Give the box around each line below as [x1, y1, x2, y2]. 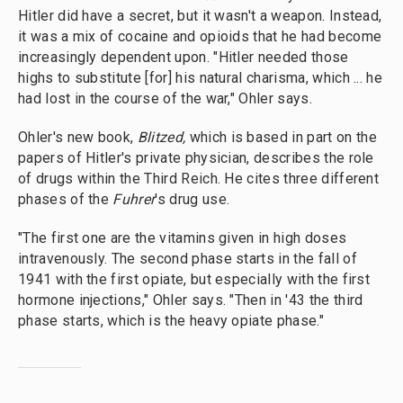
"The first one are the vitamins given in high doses [18, 228, 347, 246]
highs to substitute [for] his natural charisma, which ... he [18, 68, 383, 86]
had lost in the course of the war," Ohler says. [18, 89, 312, 107]
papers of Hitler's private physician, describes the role [18, 148, 374, 166]
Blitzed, [137, 128, 190, 146]
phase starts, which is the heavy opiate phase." [18, 311, 324, 329]
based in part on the [246, 128, 377, 146]
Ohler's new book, [18, 128, 138, 146]
